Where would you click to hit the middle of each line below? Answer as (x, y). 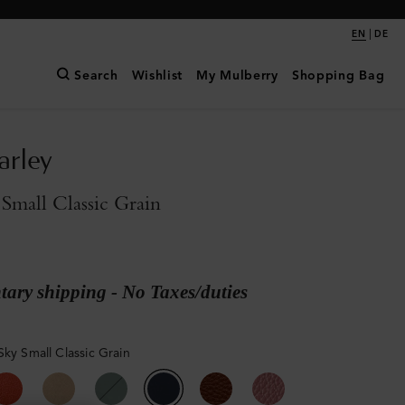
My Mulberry (237, 76)
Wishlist (157, 76)
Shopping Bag (338, 76)
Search (96, 76)
